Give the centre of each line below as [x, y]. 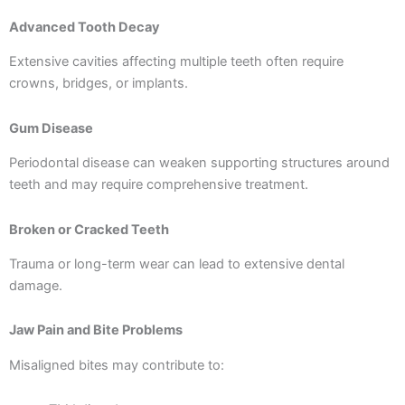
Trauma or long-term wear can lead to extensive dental [177, 264]
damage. [36, 285]
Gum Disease [51, 128]
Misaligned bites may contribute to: [117, 365]
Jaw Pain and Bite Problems [96, 330]
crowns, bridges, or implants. [99, 84]
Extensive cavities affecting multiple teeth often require [176, 62]
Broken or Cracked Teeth [89, 229]
